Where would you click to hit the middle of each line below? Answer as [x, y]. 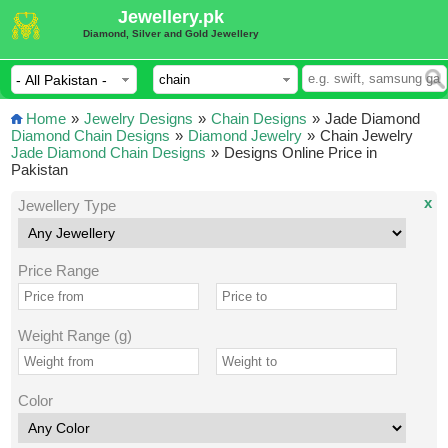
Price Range [58, 270]
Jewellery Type [66, 205]
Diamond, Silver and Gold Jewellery [171, 33]
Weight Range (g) [74, 335]
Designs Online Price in [301, 152]
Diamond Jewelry [245, 135]
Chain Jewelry [367, 135]
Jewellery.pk [171, 17]
